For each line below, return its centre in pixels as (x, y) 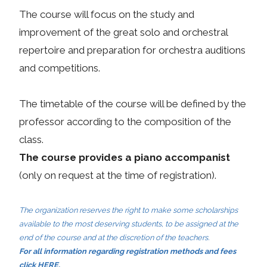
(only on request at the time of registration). (118, 176)
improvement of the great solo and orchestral (123, 32)
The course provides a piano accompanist (125, 158)
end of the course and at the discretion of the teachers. (114, 238)
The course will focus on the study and (107, 15)
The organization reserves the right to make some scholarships (128, 210)
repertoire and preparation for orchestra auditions (132, 50)
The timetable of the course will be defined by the (133, 104)
